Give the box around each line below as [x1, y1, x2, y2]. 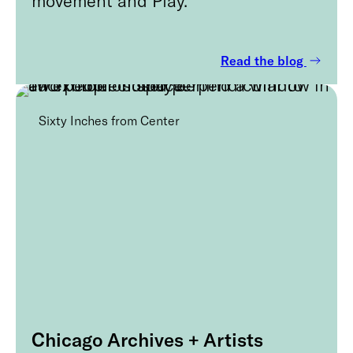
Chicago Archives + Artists [32, 327, 263, 351]
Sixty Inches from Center [39, 112, 180, 128]
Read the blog [220, 52, 307, 68]
